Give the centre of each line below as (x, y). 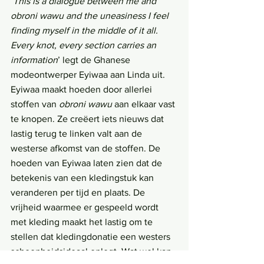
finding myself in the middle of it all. (85, 31)
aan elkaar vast (145, 104)
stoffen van (35, 104)
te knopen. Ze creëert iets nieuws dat (88, 119)
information (34, 60)
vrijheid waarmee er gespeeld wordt (86, 207)
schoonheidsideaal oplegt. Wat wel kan (92, 252)
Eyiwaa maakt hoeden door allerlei (82, 90)
